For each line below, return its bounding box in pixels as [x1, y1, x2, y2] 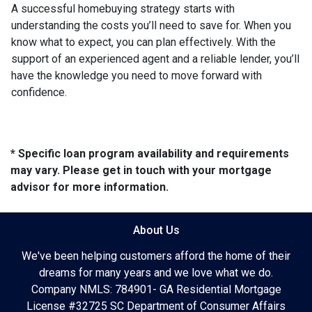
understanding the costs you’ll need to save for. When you [11, 19, 291, 33]
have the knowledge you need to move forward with [11, 69, 262, 83]
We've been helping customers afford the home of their [22, 249, 290, 263]
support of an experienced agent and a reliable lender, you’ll [11, 52, 299, 66]
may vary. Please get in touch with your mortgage [10, 164, 272, 178]
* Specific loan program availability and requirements [10, 147, 289, 161]
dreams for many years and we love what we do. [39, 266, 273, 280]
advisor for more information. [10, 180, 169, 194]
